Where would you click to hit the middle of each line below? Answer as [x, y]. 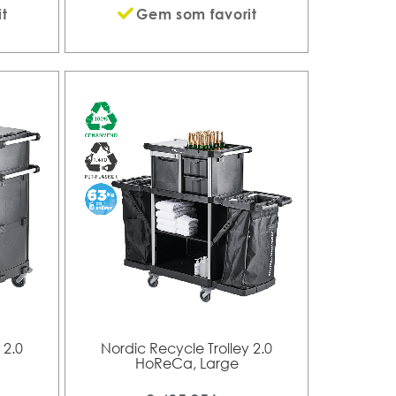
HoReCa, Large [187, 363]
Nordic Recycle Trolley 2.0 [187, 348]
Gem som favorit [197, 14]
